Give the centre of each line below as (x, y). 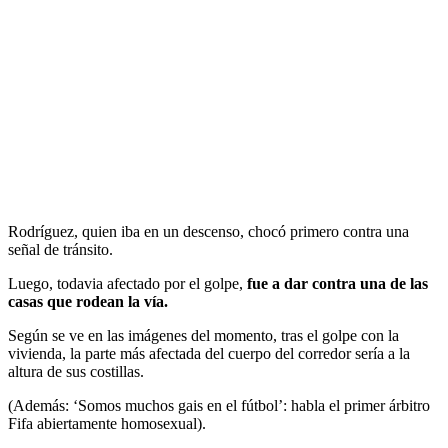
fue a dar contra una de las (337, 284)
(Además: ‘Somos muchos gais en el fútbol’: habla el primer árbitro (219, 406)
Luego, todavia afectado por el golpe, (127, 284)
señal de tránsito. (60, 250)
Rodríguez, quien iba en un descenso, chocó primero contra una (208, 232)
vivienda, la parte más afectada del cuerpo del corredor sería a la (209, 354)
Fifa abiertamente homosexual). (107, 424)
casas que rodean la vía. (88, 302)
